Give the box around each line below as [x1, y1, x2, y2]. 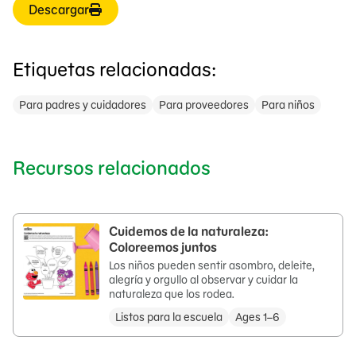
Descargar [29, 2, 90, 17]
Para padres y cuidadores [19, 98, 146, 112]
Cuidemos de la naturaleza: [109, 223, 269, 239]
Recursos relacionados [13, 156, 211, 180]
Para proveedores [159, 98, 249, 112]
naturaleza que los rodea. [109, 287, 234, 301]
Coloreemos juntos [109, 239, 217, 255]
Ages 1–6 [235, 310, 280, 324]
